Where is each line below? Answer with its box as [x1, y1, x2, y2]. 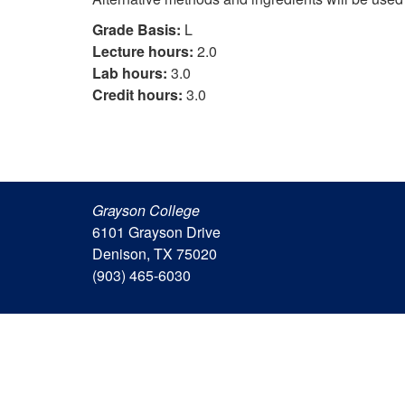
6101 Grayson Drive [92, 221, 221, 242]
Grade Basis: [92, 19, 181, 40]
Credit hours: [92, 84, 183, 105]
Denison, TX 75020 [92, 243, 217, 264]
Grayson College [92, 200, 200, 221]
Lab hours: [92, 62, 167, 83]
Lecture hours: [92, 41, 193, 61]
